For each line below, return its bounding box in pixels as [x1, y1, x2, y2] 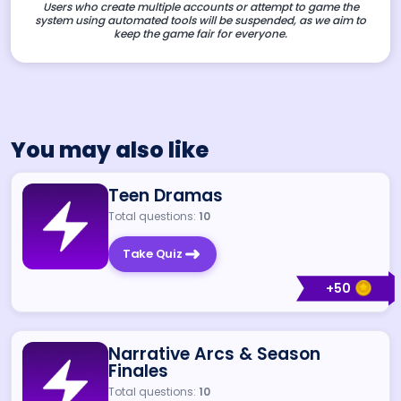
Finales [108, 358, 168, 383]
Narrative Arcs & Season [108, 341, 320, 366]
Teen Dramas [108, 183, 223, 208]
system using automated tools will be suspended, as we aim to [35, 12, 366, 28]
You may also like [11, 134, 209, 165]
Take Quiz [123, 245, 183, 263]
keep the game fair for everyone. [114, 25, 287, 41]
